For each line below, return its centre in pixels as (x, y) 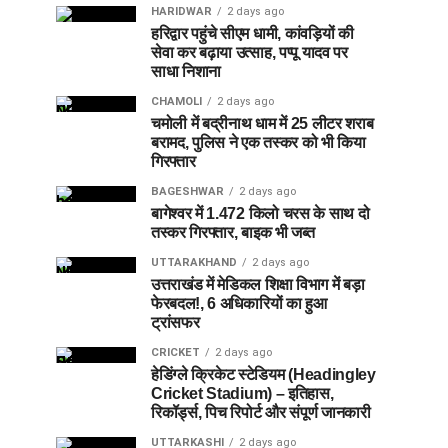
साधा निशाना (186, 71)
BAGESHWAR (187, 191)
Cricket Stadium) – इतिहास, (242, 393)
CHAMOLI (176, 101)
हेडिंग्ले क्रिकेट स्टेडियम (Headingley (263, 374)
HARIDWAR (181, 11)
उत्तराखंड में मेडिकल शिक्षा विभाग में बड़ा (258, 284)
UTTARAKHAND (194, 262)
